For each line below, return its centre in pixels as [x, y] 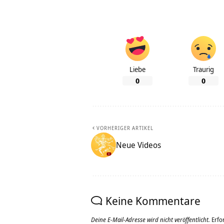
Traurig [203, 69]
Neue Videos [138, 145]
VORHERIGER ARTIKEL [125, 128]
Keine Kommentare [153, 201]
